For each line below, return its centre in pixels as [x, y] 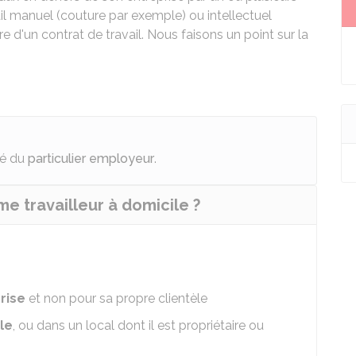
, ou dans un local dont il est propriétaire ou [138, 325]
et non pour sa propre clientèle [116, 298]
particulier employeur [91, 159]
